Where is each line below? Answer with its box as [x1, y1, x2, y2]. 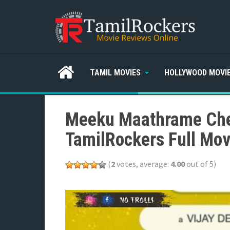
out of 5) [185, 159, 216, 169]
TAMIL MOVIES [90, 68, 141, 78]
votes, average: [115, 159, 170, 169]
